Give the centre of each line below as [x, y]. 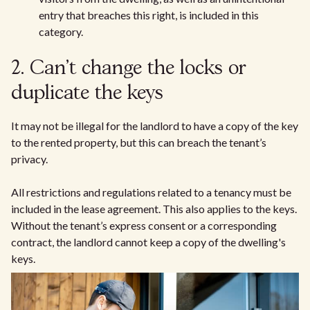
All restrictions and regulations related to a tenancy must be [151, 192]
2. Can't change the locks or [128, 69]
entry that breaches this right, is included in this [149, 15]
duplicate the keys [87, 93]
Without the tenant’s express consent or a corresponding [144, 225]
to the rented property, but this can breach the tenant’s [139, 142]
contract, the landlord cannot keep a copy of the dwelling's [148, 241]
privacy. [29, 158]
